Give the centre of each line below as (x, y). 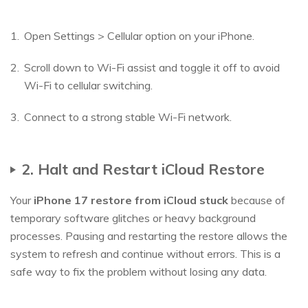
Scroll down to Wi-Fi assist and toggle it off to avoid (152, 68)
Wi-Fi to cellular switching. (88, 86)
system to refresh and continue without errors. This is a (145, 254)
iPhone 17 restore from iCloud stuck (131, 200)
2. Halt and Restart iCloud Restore (143, 169)
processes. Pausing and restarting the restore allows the (149, 236)
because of (257, 200)
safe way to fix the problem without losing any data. (139, 272)
